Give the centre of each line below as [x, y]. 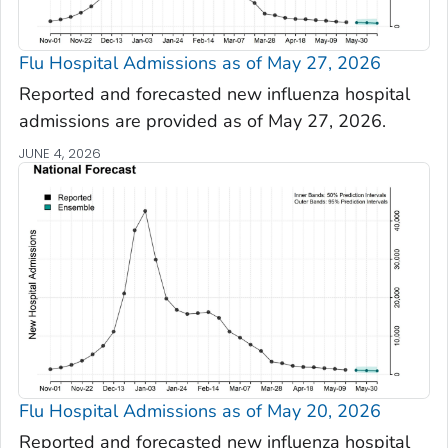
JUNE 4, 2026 [60, 154]
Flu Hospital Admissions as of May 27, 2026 [200, 62]
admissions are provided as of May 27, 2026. [202, 121]
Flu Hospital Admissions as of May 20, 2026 [200, 410]
